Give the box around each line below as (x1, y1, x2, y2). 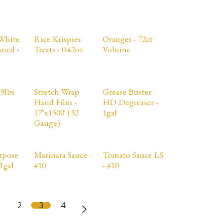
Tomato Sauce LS (102, 149, 163, 160)
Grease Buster (102, 86, 151, 97)
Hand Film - (34, 96, 77, 108)
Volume (102, 43, 131, 55)
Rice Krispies (34, 33, 81, 44)
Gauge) (34, 117, 60, 128)
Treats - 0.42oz (34, 43, 83, 55)
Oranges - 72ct (102, 33, 152, 44)
